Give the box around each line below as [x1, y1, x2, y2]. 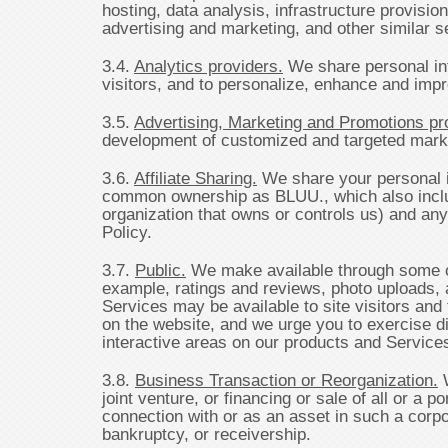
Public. [135, 260, 186, 280]
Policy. [102, 222, 152, 242]
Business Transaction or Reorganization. [135, 370, 438, 390]
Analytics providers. [134, 56, 283, 76]
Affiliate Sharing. [134, 168, 257, 188]
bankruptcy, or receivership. [102, 424, 311, 444]
